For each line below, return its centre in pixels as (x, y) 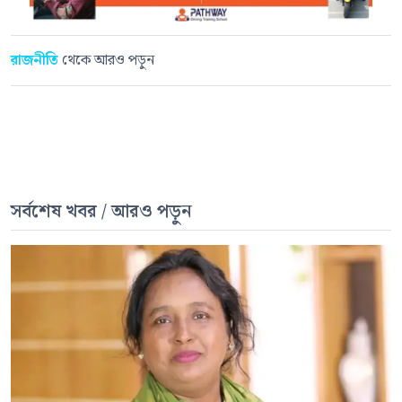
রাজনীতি (36, 61)
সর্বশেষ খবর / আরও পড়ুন (101, 212)
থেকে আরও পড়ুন (108, 61)
